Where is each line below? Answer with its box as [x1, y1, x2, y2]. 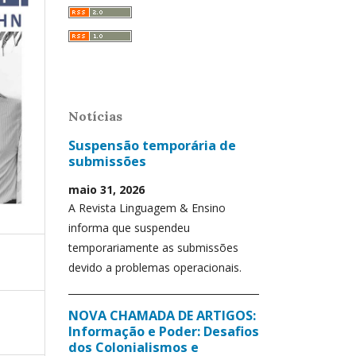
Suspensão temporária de [68, 136, 236, 154]
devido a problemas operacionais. [68, 260, 242, 276]
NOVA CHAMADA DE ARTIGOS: [68, 307, 256, 325]
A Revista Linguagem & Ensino [68, 200, 226, 216]
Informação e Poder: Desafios [68, 323, 259, 341]
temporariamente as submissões [68, 240, 238, 256]
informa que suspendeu [68, 220, 190, 236]
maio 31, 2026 [68, 182, 145, 198]
